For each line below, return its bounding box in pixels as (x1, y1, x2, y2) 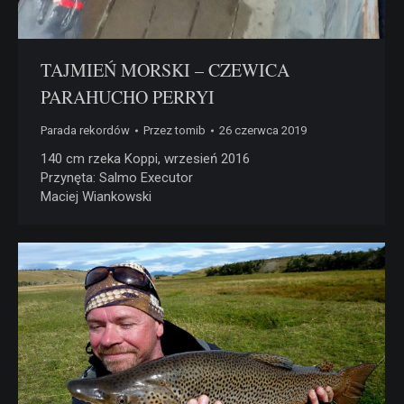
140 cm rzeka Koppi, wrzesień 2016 (41, 151, 250, 168)
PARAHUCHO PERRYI (41, 85, 215, 110)
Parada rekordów (41, 124, 130, 138)
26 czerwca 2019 (219, 124, 307, 138)
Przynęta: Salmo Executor (41, 170, 193, 187)
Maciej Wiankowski (41, 188, 151, 206)
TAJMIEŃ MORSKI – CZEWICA (41, 58, 289, 83)
